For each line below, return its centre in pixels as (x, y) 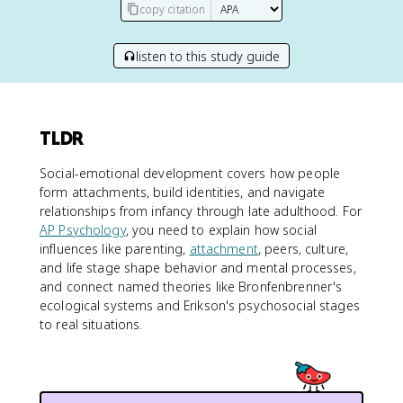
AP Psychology (83, 230)
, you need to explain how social (221, 230)
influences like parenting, (115, 249)
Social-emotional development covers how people (190, 173)
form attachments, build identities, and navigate (183, 192)
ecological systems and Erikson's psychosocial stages (200, 305)
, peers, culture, (303, 249)
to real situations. (91, 324)
